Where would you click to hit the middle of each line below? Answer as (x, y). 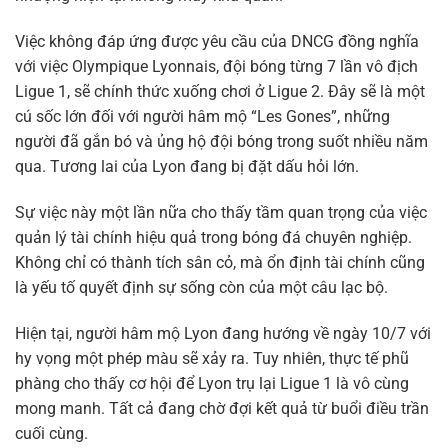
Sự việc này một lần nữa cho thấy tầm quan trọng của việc (221, 212)
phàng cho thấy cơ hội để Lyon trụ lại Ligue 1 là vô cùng (212, 383)
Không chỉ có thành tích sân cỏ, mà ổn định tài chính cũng (220, 262)
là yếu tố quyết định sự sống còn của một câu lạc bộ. (201, 287)
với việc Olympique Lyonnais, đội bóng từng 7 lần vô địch (216, 67)
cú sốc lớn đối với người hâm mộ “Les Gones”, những (202, 117)
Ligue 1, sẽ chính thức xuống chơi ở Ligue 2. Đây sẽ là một (220, 92)
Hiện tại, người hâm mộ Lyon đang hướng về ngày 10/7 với (223, 333)
